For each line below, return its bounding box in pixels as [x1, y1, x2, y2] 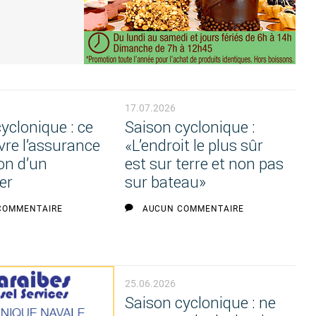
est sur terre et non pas [124, 154, 284, 174]
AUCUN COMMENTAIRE [142, 204, 244, 214]
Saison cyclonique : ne [124, 293, 276, 313]
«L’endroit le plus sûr [124, 136, 263, 156]
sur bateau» [124, 173, 206, 193]
